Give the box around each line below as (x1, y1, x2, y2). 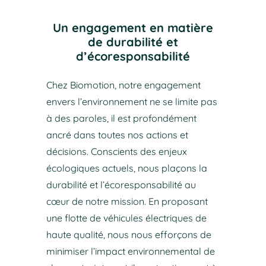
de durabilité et (88, 34, 178, 49)
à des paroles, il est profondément (46, 112, 197, 124)
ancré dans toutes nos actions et (46, 128, 188, 141)
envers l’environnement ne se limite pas (46, 95, 217, 107)
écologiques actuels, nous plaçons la (46, 161, 207, 174)
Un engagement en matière (53, 20, 213, 35)
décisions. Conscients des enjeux (46, 145, 187, 157)
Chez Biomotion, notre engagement (46, 78, 201, 91)
